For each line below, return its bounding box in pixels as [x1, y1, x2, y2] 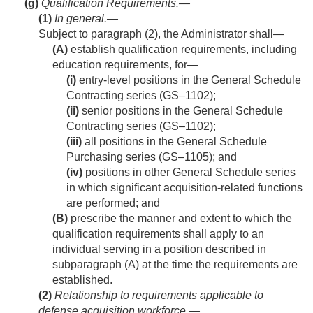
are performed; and [66, 197, 160, 210]
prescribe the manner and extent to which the [68, 212, 292, 225]
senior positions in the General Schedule [79, 105, 283, 117]
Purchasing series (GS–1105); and [66, 151, 237, 163]
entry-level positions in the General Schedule [76, 74, 301, 87]
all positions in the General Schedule [82, 136, 267, 148]
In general [54, 13, 104, 25]
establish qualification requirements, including [68, 43, 297, 56]
